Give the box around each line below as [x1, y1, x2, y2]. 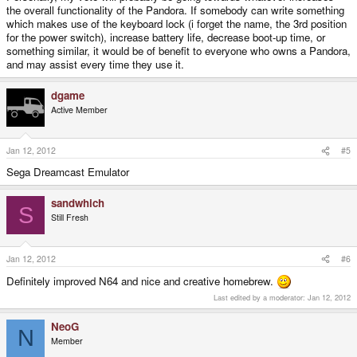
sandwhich [51, 195, 104, 211]
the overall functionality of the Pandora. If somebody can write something [6, 2, 344, 18]
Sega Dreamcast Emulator [6, 164, 129, 180]
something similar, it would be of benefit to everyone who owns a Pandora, [6, 42, 351, 58]
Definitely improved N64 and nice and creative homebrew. [6, 273, 277, 289]
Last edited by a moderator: [214, 291, 308, 303]
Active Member [51, 103, 108, 116]
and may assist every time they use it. [6, 56, 184, 72]
